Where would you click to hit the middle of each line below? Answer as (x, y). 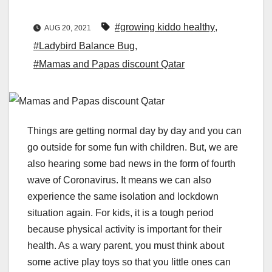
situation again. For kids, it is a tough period (121, 213)
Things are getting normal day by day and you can (134, 131)
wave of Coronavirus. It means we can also (119, 180)
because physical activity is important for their (124, 229)
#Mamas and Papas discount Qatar (109, 64)
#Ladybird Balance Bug (84, 46)
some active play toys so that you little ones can (129, 262)
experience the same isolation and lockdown (123, 197)
